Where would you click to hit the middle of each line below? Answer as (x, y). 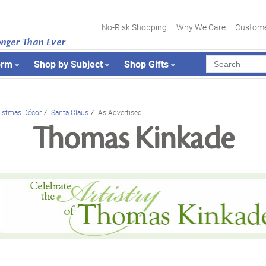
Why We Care (201, 27)
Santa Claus (70, 112)
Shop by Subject (68, 64)
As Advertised (120, 112)
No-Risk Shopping (134, 27)
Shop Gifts (146, 64)
